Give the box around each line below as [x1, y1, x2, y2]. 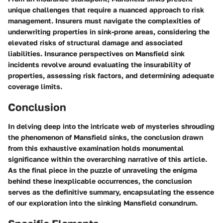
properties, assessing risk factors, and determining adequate [8, 71, 214, 80]
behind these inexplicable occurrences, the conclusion [8, 176, 192, 185]
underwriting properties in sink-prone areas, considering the [8, 27, 210, 36]
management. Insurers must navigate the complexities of [8, 16, 200, 25]
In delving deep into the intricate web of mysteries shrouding [8, 121, 215, 130]
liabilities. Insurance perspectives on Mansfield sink [8, 49, 185, 58]
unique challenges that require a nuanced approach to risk [8, 5, 204, 14]
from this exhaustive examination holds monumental [8, 143, 184, 152]
